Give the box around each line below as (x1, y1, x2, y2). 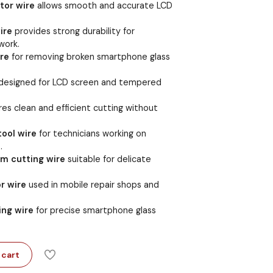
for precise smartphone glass (33, 204, 156, 216)
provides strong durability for (12, 25, 135, 37)
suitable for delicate (65, 153, 151, 165)
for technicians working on (36, 127, 146, 139)
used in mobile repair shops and (26, 179, 159, 190)
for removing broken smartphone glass (9, 51, 170, 62)
